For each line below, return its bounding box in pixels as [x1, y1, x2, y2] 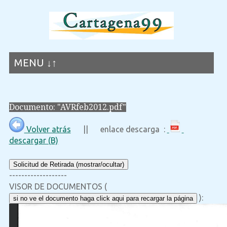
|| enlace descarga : [70, 125, 167, 134]
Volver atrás [24, 125, 71, 134]
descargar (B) [9, 136, 58, 145]
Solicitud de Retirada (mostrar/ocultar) [13, 161, 124, 169]
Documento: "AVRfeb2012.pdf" [9, 102, 126, 112]
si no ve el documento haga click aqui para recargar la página [13, 195, 193, 203]
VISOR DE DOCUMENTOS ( [9, 182, 107, 192]
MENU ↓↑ [14, 57, 57, 68]
